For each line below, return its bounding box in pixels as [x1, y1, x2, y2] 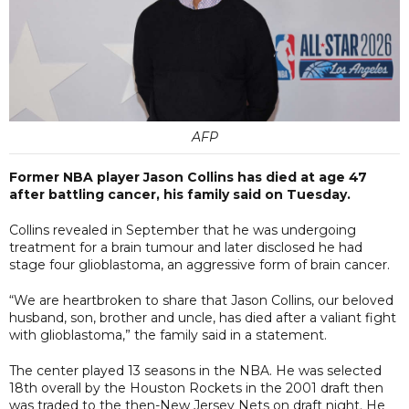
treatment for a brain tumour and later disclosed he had [9, 238, 362, 256]
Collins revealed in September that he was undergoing [9, 221, 356, 238]
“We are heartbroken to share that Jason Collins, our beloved [9, 291, 393, 309]
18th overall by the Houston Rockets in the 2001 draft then [9, 379, 383, 396]
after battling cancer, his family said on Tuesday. [9, 185, 351, 203]
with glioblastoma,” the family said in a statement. [9, 326, 327, 343]
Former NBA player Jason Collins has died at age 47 [9, 168, 367, 185]
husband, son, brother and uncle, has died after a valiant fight [9, 309, 396, 326]
